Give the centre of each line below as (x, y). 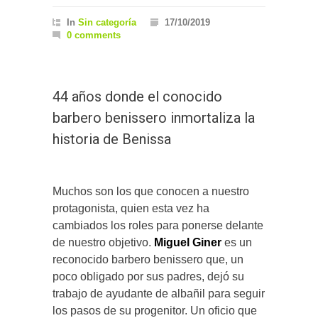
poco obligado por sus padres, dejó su (148, 277)
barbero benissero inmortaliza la (154, 118)
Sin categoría (107, 23)
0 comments (94, 35)
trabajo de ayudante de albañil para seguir (159, 294)
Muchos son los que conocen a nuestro (151, 192)
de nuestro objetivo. (103, 243)
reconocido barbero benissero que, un (148, 260)
